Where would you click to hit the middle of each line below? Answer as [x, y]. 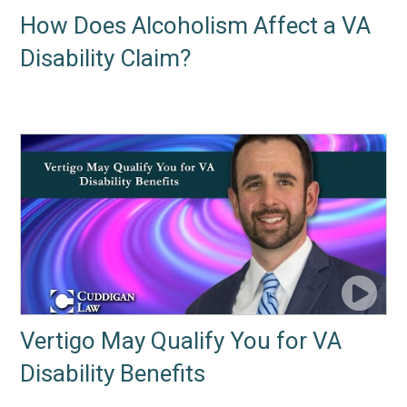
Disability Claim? [106, 59]
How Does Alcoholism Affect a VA [196, 26]
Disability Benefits [113, 374]
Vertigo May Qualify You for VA [181, 341]
